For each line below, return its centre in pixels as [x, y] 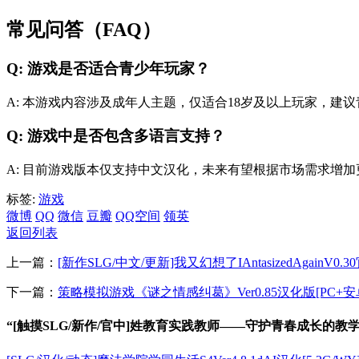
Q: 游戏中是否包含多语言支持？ [116, 136]
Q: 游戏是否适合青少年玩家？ [108, 69]
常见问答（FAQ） [84, 30]
